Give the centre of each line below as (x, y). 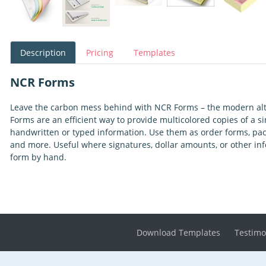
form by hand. (38, 157)
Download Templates (178, 232)
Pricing (100, 53)
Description (43, 53)
